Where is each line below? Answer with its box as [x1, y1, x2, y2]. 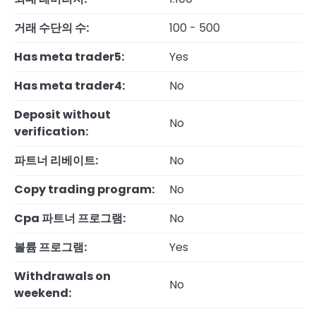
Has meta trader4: [14, 78, 125, 95]
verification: [14, 123, 88, 140]
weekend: [14, 285, 71, 302]
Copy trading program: [14, 181, 154, 198]
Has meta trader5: [14, 49, 124, 66]
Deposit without [14, 107, 111, 123]
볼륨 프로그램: [14, 239, 87, 256]
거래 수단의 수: [14, 20, 89, 37]
